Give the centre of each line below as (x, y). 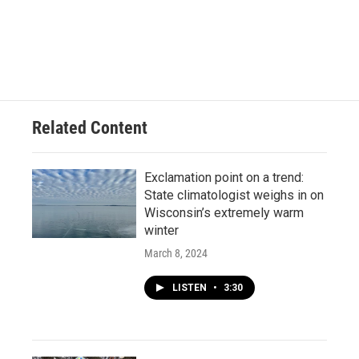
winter (161, 230)
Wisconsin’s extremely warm (224, 212)
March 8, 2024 (176, 253)
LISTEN (191, 287)
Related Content (90, 127)
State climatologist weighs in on (234, 195)
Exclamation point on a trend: (224, 177)
